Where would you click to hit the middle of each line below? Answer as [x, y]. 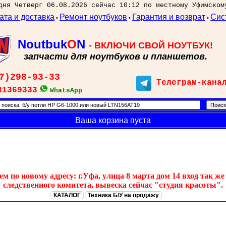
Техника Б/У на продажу [123, 195]
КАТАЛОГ [67, 195]
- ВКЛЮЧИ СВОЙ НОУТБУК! [151, 45]
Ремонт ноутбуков [93, 17]
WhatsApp [66, 91]
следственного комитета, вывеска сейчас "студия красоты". [113, 185]
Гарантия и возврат [169, 17]
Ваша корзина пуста [113, 120]
